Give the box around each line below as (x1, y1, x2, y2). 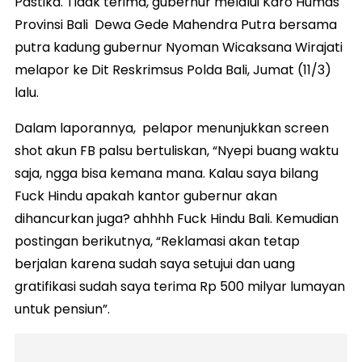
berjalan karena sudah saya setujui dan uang (15, 255, 295, 274)
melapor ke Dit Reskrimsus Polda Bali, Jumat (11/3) (15, 61, 331, 80)
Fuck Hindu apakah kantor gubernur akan (15, 187, 277, 206)
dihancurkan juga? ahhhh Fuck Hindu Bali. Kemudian (15, 209, 339, 229)
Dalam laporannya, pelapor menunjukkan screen (15, 119, 329, 138)
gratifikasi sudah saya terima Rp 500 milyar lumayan (15, 277, 345, 297)
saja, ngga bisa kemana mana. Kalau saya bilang (15, 164, 318, 183)
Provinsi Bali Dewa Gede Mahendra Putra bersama (15, 15, 337, 35)
